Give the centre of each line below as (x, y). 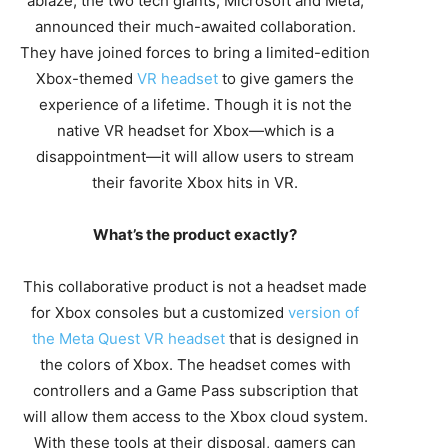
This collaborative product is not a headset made (195, 286)
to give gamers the (286, 78)
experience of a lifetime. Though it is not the (195, 104)
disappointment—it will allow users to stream (195, 156)
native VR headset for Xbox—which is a (195, 130)
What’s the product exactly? (195, 234)
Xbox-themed (86, 78)
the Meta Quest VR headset (128, 338)
